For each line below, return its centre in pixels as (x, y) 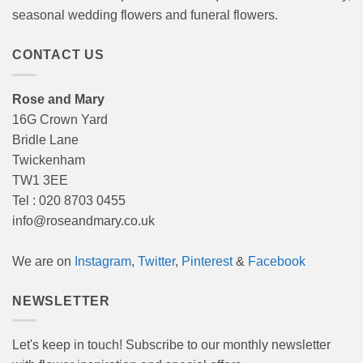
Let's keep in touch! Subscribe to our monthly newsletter (171, 345)
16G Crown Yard (60, 119)
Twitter (156, 261)
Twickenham (49, 160)
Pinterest (207, 261)
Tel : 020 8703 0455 (69, 200)
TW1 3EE (40, 180)
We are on (43, 261)
